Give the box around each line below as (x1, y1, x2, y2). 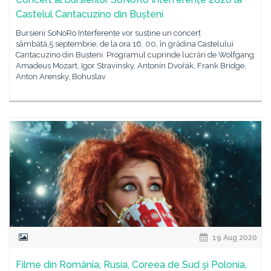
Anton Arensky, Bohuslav (16, 72, 106, 81)
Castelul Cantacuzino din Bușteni (16, 8, 163, 20)
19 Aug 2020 (211, 233, 257, 242)
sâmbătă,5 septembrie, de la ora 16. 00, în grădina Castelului (16, 39, 233, 48)
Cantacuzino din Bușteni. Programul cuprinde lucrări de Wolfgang (16, 50, 254, 59)
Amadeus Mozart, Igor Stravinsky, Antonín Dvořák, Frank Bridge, (16, 61, 246, 70)
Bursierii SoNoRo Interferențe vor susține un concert (16, 28, 201, 38)
